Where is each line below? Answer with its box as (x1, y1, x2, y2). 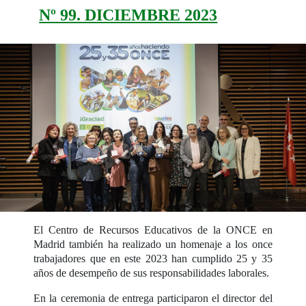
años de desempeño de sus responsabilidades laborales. (33, 266, 270, 279)
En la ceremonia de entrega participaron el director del (33, 292, 273, 304)
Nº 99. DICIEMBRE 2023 (39, 5, 218, 24)
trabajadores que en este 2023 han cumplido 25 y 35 (33, 252, 273, 264)
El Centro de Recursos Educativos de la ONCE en (33, 223, 273, 236)
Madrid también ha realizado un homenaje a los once (33, 238, 273, 250)
